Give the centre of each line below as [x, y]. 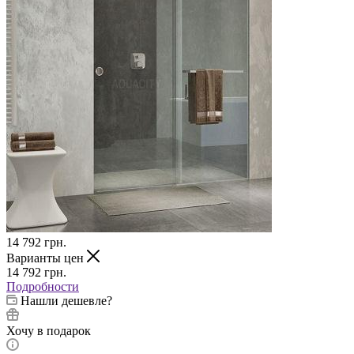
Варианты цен [47, 258]
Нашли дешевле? [66, 300]
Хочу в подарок [49, 330]
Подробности [43, 286]
